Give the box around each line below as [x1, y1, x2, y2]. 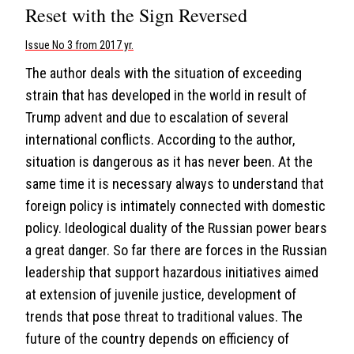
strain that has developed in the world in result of [25, 87, 307, 104]
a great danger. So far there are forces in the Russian [25, 242, 327, 258]
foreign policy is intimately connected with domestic [25, 198, 326, 214]
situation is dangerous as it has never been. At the [25, 153, 313, 170]
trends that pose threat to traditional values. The [25, 308, 303, 325]
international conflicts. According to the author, [25, 131, 295, 148]
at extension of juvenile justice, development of [25, 286, 296, 303]
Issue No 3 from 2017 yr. [25, 39, 134, 51]
